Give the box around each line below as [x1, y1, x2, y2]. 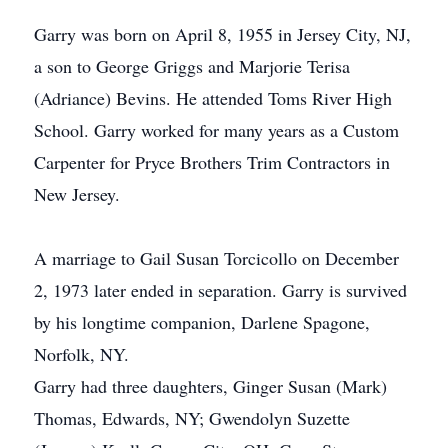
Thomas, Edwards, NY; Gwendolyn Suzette [34, 406, 350, 430]
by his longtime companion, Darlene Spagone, [34, 310, 370, 334]
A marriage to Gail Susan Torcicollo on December [34, 246, 399, 270]
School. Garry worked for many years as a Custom [34, 118, 399, 142]
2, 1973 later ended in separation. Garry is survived [34, 278, 407, 302]
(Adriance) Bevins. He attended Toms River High [34, 86, 392, 110]
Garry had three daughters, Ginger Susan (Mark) [34, 374, 387, 398]
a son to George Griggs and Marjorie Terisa [34, 54, 350, 78]
